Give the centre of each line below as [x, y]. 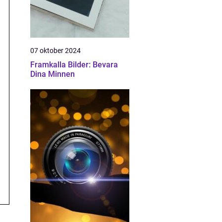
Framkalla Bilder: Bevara [74, 65]
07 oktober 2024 [55, 51]
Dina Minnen [53, 74]
